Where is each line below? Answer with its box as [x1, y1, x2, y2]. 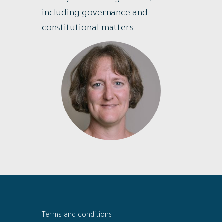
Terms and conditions [42, 211, 112, 220]
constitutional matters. [42, 23, 136, 34]
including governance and [42, 8, 148, 19]
